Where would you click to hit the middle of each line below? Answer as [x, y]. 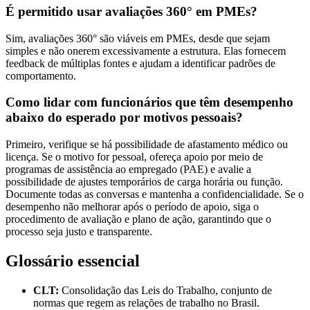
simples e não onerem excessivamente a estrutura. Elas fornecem [146, 51]
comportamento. [41, 75]
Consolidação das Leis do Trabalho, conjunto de [165, 290]
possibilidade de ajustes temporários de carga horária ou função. [144, 182]
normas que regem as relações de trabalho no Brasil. [146, 302]
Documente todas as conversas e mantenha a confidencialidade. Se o [155, 194]
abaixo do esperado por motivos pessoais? [124, 118]
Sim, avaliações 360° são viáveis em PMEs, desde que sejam [138, 38]
